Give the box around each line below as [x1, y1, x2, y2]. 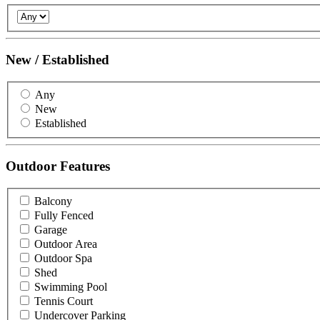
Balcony [34, 194, 72, 207]
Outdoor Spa [34, 251, 92, 264]
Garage [34, 223, 67, 236]
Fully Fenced [34, 209, 94, 221]
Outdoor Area [34, 237, 97, 250]
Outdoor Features [6, 159, 110, 174]
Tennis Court [34, 294, 93, 307]
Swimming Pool [34, 280, 107, 293]
